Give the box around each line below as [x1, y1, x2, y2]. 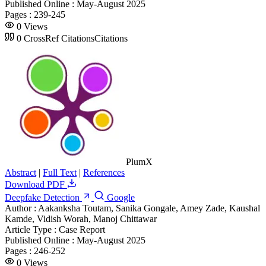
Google [104, 192, 135, 202]
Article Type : [5, 224, 59, 235]
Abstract [5, 167, 36, 178]
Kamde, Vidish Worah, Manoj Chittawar [5, 213, 157, 224]
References [83, 167, 125, 178]
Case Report [59, 224, 105, 235]
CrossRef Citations [24, 33, 94, 43]
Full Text [43, 167, 77, 178]
